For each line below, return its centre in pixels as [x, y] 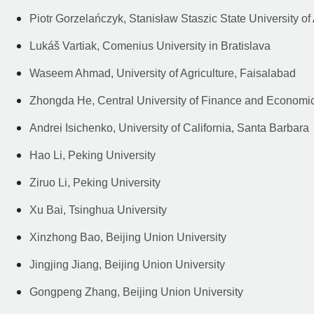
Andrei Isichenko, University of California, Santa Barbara [169, 128]
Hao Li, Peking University [93, 155]
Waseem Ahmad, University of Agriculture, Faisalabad [163, 73]
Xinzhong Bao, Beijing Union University [128, 237]
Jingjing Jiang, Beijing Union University [127, 264]
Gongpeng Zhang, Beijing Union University [136, 292]
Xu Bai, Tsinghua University [98, 210]
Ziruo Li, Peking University [95, 182]
